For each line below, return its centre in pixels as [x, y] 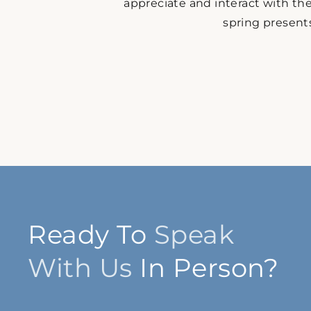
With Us [80, 268]
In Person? [205, 268]
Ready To [91, 235]
